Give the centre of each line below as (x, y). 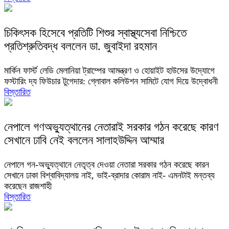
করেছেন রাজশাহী (28, 186)
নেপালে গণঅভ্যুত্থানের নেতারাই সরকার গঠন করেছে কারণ (111, 127)
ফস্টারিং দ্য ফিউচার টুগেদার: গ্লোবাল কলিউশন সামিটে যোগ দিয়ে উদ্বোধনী (111, 82)
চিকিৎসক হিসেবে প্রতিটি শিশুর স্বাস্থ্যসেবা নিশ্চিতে (95, 33)
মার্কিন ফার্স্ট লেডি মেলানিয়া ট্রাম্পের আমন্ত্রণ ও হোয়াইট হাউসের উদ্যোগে (109, 71)
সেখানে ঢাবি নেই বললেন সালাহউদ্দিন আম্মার (84, 141)
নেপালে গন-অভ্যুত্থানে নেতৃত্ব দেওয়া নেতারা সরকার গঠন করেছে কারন (107, 165)
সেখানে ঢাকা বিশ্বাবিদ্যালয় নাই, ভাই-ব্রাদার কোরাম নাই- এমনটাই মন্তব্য (109, 175)
